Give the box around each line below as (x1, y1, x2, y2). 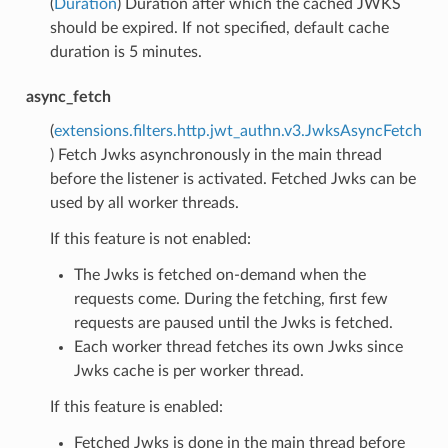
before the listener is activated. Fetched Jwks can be (49, 170, 416, 187)
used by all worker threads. (49, 194, 239, 211)
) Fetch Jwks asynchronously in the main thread (49, 146, 382, 163)
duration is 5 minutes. (49, 43, 202, 60)
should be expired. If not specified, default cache (49, 19, 389, 36)
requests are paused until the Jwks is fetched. (73, 314, 393, 331)
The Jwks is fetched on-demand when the (73, 266, 366, 283)
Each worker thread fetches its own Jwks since (73, 338, 403, 355)
